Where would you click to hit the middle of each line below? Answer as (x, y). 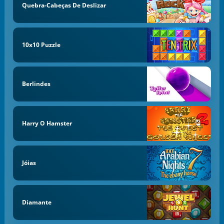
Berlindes (36, 84)
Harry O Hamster (47, 123)
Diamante (36, 202)
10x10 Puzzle (41, 44)
